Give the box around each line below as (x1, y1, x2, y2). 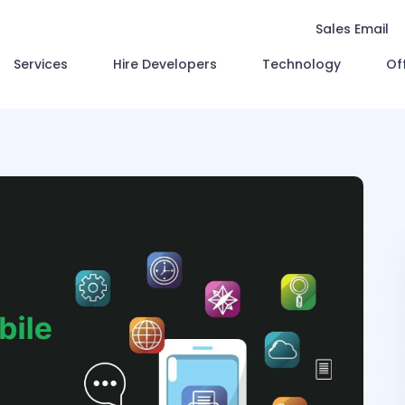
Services (14, 55, 68, 73)
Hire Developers (113, 55, 217, 73)
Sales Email (316, 20, 389, 38)
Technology (262, 55, 341, 73)
